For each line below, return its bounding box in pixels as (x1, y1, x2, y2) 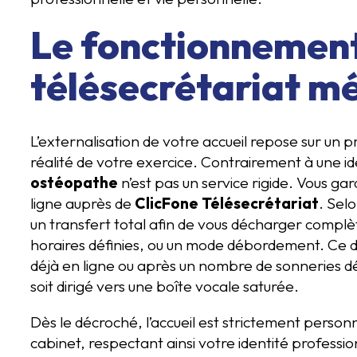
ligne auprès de (30, 194, 135, 214)
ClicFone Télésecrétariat (135, 194, 319, 214)
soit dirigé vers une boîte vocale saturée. (30, 277, 299, 296)
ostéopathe (30, 173, 118, 193)
